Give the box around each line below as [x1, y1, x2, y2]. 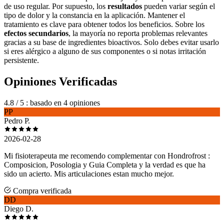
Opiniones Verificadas [4, 75, 117, 88]
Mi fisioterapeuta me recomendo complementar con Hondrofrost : [4, 151, 210, 160]
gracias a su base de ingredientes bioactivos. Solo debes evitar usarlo [4, 38, 219, 47]
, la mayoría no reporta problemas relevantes [68, 29, 207, 38]
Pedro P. [4, 116, 30, 125]
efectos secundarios [4, 29, 68, 38]
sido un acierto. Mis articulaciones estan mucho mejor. [4, 169, 174, 178]
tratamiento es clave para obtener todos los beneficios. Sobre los [4, 20, 204, 29]
